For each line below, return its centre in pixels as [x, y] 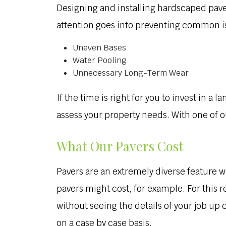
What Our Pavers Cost [120, 146]
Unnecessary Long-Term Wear [131, 73]
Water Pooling [100, 60]
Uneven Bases [99, 48]
